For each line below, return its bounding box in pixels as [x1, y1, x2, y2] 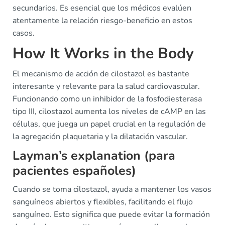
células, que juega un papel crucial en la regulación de [13, 119, 206, 130]
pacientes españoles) [13, 162, 136, 179]
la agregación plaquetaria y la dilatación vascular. [13, 131, 188, 142]
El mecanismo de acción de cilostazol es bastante [13, 68, 189, 79]
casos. [13, 28, 35, 39]
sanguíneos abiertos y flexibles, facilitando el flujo [13, 196, 193, 207]
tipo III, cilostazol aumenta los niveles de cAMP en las [13, 106, 206, 117]
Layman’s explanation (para [13, 147, 175, 164]
